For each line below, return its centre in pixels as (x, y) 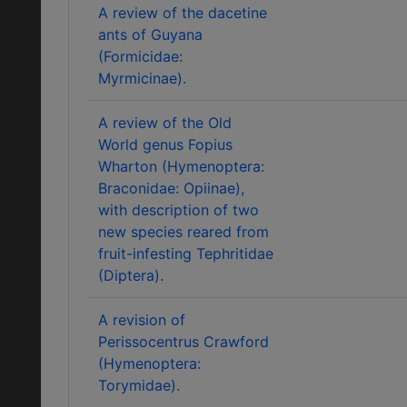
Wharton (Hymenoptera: (181, 166)
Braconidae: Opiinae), (171, 188)
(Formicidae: (140, 56)
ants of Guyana (150, 35)
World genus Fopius (165, 144)
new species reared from (184, 232)
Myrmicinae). (142, 78)
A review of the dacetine (183, 13)
